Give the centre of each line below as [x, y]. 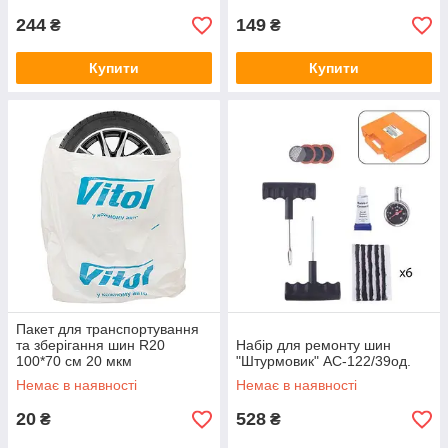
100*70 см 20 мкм [74, 361]
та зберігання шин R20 [90, 345]
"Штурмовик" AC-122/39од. [323, 361]
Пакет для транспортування [107, 329]
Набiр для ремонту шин [313, 345]
